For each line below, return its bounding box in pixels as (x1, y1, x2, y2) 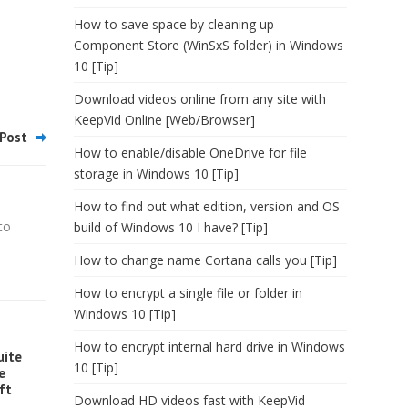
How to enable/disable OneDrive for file (74, 144, 307, 161)
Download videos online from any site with (74, 90, 326, 107)
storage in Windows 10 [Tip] (74, 165, 239, 182)
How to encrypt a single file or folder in (74, 284, 302, 301)
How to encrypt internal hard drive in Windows (74, 338, 345, 355)
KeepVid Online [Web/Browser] (74, 111, 255, 128)
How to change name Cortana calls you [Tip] (74, 251, 337, 269)
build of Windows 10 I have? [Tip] (74, 219, 268, 236)
